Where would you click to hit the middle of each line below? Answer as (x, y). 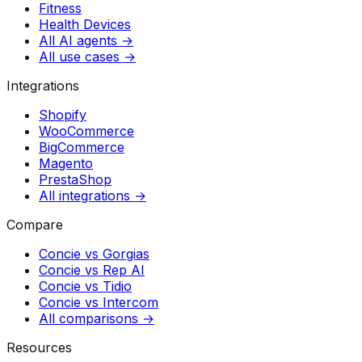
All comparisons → (97, 319)
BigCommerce (82, 147)
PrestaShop (75, 180)
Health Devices (85, 25)
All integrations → (93, 196)
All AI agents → (86, 41)
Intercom (130, 303)
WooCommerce (86, 131)
